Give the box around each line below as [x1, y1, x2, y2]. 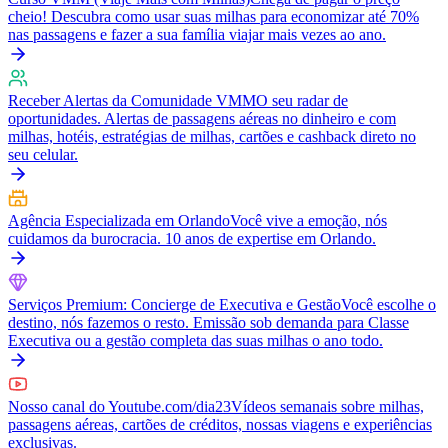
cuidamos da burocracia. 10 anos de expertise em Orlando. [8, 230, 376, 247]
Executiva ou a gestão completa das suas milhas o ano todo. [8, 332, 383, 349]
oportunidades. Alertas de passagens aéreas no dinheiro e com [8, 110, 396, 127]
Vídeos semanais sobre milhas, [231, 398, 424, 415]
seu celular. [8, 146, 78, 163]
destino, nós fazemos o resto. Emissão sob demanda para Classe [8, 314, 409, 331]
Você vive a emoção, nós [230, 212, 387, 229]
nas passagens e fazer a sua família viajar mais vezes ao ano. [8, 26, 386, 43]
